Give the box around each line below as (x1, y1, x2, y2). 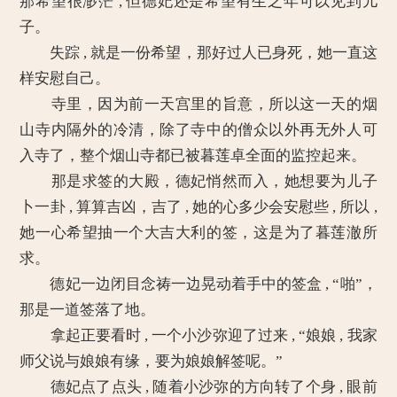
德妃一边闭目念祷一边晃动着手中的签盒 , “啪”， (19, 276, 378, 292)
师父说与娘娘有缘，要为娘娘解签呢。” (19, 353, 284, 370)
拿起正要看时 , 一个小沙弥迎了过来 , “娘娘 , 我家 (19, 327, 378, 344)
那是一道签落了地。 (19, 301, 156, 318)
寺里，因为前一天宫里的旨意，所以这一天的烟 (19, 96, 378, 113)
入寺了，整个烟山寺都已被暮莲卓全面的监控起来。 (19, 147, 367, 164)
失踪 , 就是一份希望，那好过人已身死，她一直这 (19, 44, 378, 61)
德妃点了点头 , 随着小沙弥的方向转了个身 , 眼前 (19, 378, 378, 395)
